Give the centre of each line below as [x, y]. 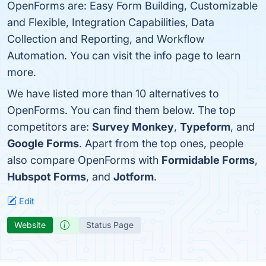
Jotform [134, 177]
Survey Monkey [133, 127]
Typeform [205, 127]
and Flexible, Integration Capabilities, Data [111, 22]
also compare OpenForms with [84, 160]
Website [30, 225]
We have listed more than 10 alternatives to [113, 94]
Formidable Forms [208, 160]
